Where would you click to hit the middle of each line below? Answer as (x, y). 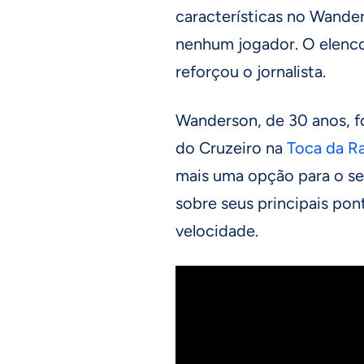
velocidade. (217, 230)
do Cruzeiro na (231, 147)
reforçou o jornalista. (251, 71)
